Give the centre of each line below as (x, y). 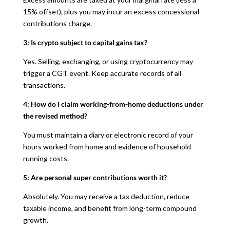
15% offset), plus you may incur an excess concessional (111, 11)
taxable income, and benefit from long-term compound (110, 208)
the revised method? (55, 116)
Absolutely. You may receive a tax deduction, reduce (106, 196)
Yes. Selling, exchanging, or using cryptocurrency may (108, 61)
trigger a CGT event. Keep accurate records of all (102, 73)
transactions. (44, 85)
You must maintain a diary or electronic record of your (108, 135)
